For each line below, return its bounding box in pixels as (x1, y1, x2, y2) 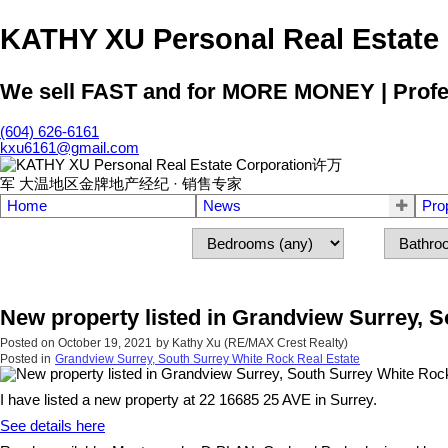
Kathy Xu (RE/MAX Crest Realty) (172, 335, 348, 350)
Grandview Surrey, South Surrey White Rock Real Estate (55, 351, 360, 366)
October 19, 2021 (58, 335, 152, 350)
